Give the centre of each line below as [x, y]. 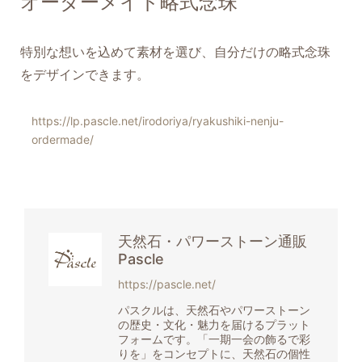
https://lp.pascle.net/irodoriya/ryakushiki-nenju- [158, 121]
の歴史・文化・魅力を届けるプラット [214, 325]
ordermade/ [63, 140]
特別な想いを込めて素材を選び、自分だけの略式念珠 [175, 52]
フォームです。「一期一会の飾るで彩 [214, 339]
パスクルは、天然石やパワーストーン [214, 310]
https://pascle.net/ [166, 284]
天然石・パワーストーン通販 [212, 242]
